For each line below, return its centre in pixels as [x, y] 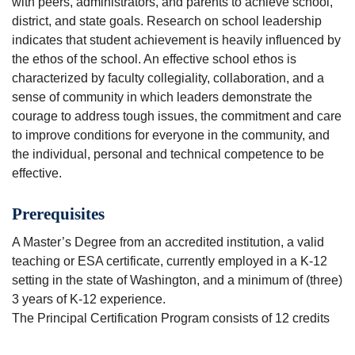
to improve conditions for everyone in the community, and [171, 135]
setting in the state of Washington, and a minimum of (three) [177, 281]
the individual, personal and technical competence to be [168, 154]
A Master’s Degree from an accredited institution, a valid [168, 242]
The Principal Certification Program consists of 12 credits [171, 319]
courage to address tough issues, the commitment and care [177, 116]
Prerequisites [58, 213]
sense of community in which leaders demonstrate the [162, 97]
